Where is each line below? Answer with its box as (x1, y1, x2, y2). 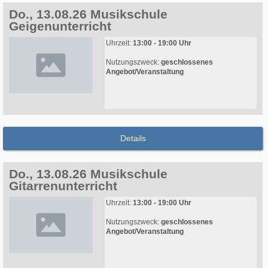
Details (120, 133, 146, 144)
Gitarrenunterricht (9, 179, 117, 193)
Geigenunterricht (9, 19, 111, 33)
